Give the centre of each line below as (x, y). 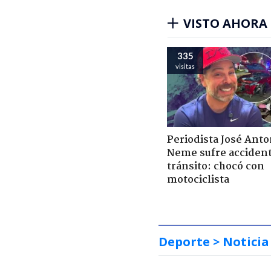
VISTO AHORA (225, 23)
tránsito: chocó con (216, 166)
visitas (185, 66)
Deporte (184, 241)
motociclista (198, 180)
